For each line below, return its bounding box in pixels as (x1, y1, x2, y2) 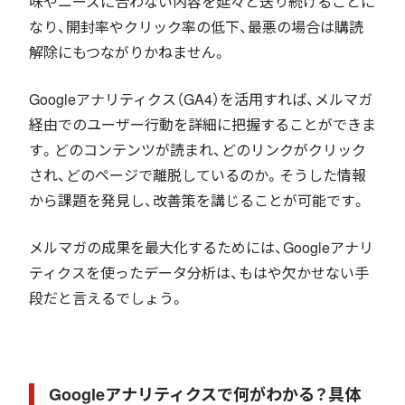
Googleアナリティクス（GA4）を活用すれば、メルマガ (29, 88, 372, 109)
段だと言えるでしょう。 (29, 287, 184, 308)
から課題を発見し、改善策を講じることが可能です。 (29, 189, 366, 211)
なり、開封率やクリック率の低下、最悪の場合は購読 (29, 15, 363, 37)
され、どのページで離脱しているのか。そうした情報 (29, 164, 366, 185)
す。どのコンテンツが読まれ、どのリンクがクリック (29, 138, 366, 160)
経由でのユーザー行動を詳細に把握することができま (29, 113, 376, 135)
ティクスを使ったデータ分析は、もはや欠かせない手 (29, 261, 369, 283)
